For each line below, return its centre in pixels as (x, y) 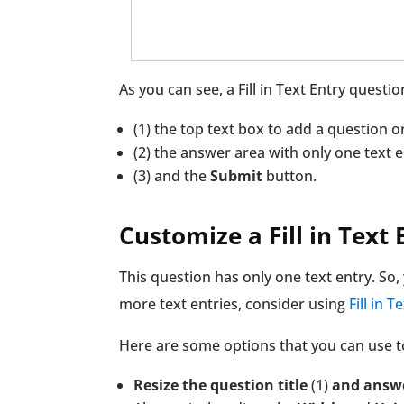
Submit (236, 175)
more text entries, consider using (234, 303)
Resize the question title (222, 385)
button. (289, 175)
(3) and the (172, 175)
